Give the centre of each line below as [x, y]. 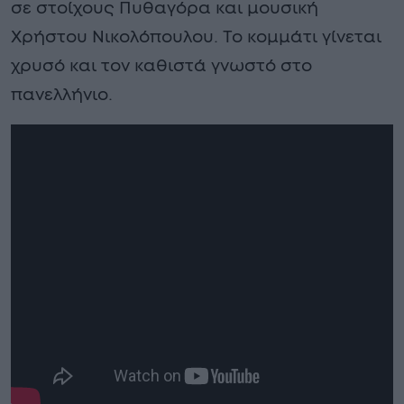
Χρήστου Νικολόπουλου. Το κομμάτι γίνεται [196, 37]
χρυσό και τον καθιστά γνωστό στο [161, 66]
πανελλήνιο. [62, 95]
